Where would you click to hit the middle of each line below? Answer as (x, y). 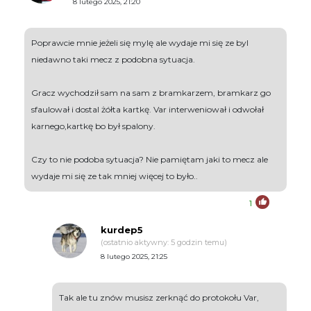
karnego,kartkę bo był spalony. (93, 126)
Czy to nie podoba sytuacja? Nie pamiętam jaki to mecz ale (150, 160)
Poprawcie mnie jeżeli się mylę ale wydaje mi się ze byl (140, 43)
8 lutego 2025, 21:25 (134, 257)
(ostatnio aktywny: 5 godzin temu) (164, 243)
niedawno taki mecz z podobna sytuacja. (113, 60)
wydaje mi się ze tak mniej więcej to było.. (115, 176)
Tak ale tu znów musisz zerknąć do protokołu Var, (159, 298)
